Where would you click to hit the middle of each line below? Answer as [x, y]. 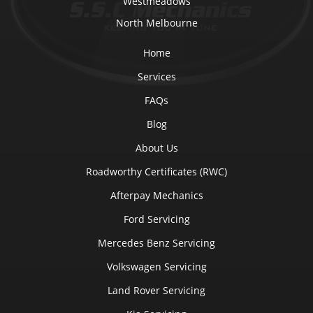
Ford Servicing [156, 219]
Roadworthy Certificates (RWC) [156, 171]
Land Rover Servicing [156, 290]
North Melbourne [156, 22]
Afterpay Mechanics [156, 195]
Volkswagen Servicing [156, 266]
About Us [156, 147]
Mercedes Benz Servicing [156, 242]
